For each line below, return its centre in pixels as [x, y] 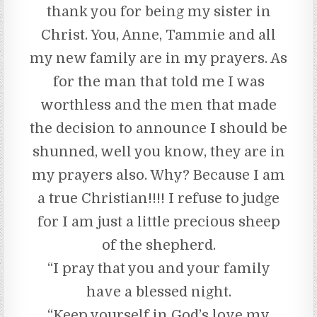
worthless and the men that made [158, 105]
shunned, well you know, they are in [158, 151]
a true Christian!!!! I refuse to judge [158, 198]
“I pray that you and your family [158, 268]
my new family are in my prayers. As [158, 58]
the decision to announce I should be [158, 128]
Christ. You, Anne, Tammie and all [158, 35]
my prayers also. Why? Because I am [158, 175]
